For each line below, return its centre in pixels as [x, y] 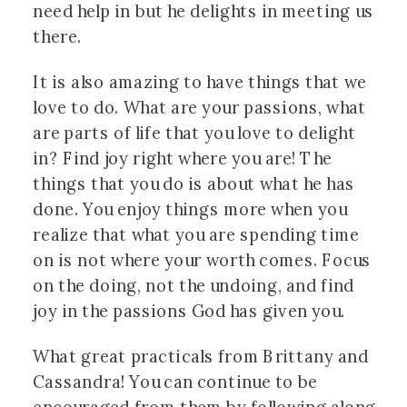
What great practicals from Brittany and [201, 357]
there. [60, 36]
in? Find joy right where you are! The [183, 159]
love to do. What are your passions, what [200, 108]
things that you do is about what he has [194, 184]
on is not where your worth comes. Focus [202, 260]
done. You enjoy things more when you [190, 209]
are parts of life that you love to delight [194, 133]
